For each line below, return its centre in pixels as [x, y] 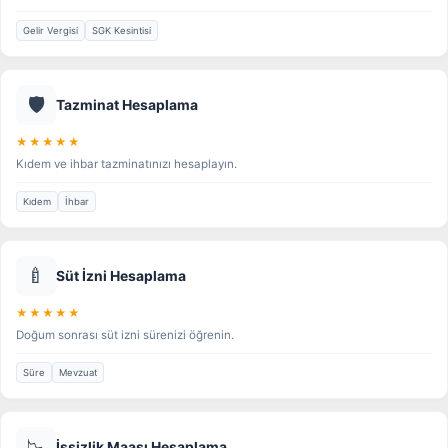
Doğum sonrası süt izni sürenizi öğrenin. [125, 335]
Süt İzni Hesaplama [121, 276]
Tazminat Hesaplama [127, 105]
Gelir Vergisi [50, 31]
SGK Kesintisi [121, 31]
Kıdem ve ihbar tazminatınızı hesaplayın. [126, 164]
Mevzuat [78, 373]
